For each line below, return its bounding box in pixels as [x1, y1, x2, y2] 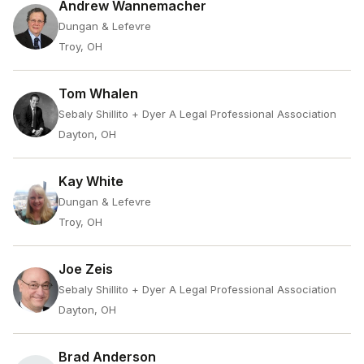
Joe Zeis [58, 261, 113, 277]
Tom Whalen [58, 85, 138, 102]
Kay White [58, 173, 123, 189]
